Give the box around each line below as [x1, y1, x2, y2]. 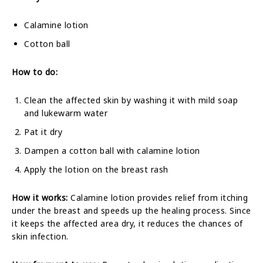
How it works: [12, 191, 68, 203]
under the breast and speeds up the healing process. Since [12, 204, 251, 216]
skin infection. [12, 230, 69, 242]
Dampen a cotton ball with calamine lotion [24, 144, 200, 156]
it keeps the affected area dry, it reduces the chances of [12, 217, 243, 229]
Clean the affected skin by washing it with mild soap [24, 94, 238, 106]
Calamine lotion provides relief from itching [68, 191, 248, 203]
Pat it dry [24, 126, 62, 137]
